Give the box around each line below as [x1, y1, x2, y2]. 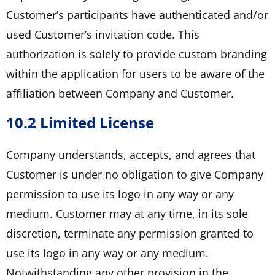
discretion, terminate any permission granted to [6, 225, 254, 241]
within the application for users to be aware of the [6, 66, 265, 81]
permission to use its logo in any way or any [6, 186, 234, 201]
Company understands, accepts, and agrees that [6, 147, 255, 162]
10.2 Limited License [6, 112, 154, 133]
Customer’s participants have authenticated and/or [6, 7, 268, 22]
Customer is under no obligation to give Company [6, 166, 263, 182]
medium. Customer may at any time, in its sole [6, 206, 248, 221]
